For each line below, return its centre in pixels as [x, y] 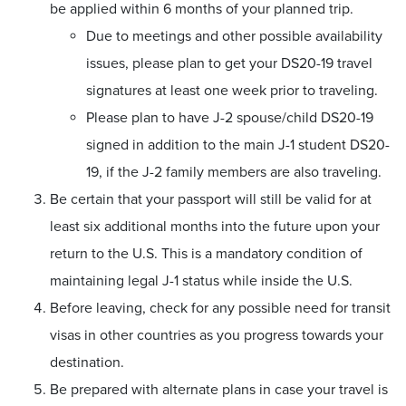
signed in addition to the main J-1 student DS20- [238, 145]
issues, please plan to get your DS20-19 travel [229, 63]
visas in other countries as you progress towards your [217, 335]
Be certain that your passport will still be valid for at [211, 199]
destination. [87, 362]
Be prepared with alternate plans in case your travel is [219, 389]
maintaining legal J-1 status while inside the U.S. [201, 280]
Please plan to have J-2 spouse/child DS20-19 [230, 117]
